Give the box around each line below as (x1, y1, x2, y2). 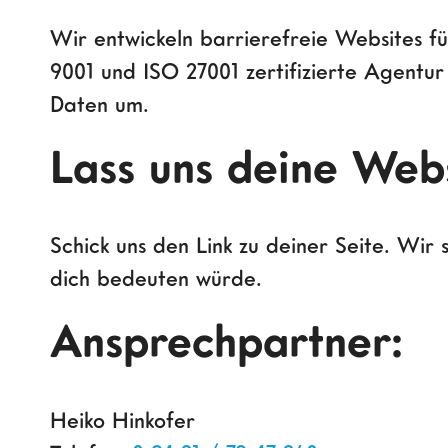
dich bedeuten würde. (50, 264, 262, 292)
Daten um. (50, 90, 149, 118)
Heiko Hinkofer (50, 405, 195, 433)
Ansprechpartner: (50, 313, 403, 368)
